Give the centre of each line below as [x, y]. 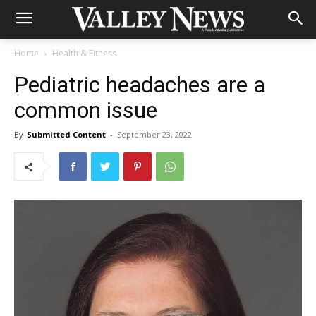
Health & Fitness [84, 53]
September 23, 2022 [154, 134]
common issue [86, 110]
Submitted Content [66, 134]
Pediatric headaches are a [140, 85]
